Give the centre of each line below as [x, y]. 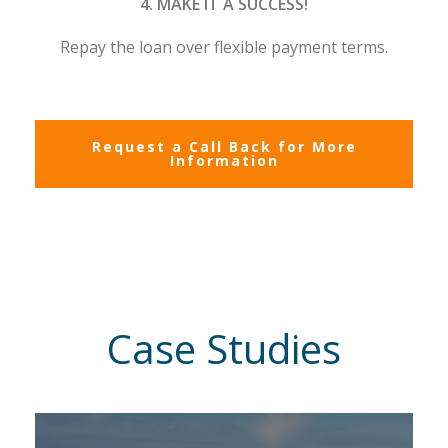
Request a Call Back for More [224, 147]
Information [224, 161]
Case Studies [224, 349]
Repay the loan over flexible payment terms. [224, 47]
